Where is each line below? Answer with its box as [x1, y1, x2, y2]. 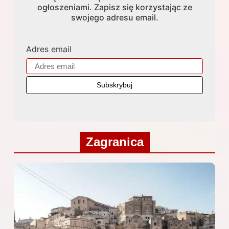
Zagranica [85, 135, 144, 149]
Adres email [26, 44, 72, 55]
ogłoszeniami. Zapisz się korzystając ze [37, 2, 192, 13]
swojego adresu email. [71, 12, 158, 23]
